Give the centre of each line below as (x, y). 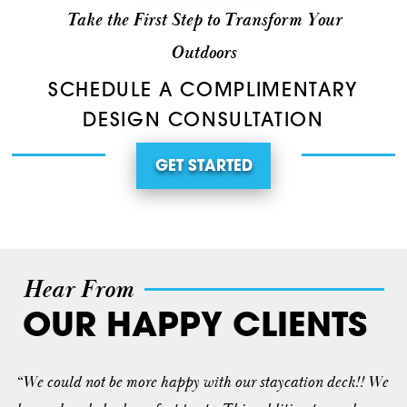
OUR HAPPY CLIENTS (194, 327)
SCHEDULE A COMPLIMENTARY (203, 91)
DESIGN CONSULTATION (203, 121)
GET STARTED (203, 167)
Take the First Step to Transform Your (203, 21)
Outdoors (203, 54)
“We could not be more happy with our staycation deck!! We (201, 382)
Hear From (78, 289)
